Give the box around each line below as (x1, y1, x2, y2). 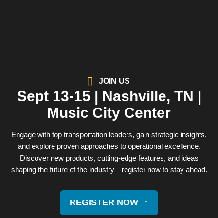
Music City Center (47, 105, 171, 121)
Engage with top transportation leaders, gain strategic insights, (11, 130, 207, 139)
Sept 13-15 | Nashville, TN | (17, 88, 201, 105)
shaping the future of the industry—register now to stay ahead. (11, 165, 207, 174)
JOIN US (98, 77, 130, 86)
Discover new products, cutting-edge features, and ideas (19, 154, 199, 163)
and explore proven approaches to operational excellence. (18, 142, 200, 151)
